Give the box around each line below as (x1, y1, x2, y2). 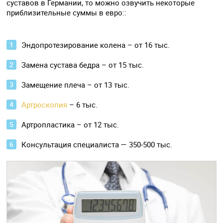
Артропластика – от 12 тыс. (21, 119, 119, 129)
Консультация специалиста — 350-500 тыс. (21, 139, 173, 149)
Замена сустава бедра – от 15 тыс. (21, 59, 144, 70)
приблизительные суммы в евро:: (6, 7, 127, 17)
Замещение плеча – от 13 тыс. (21, 79, 130, 90)
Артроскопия (21, 99, 68, 110)
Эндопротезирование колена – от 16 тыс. (21, 39, 170, 50)
